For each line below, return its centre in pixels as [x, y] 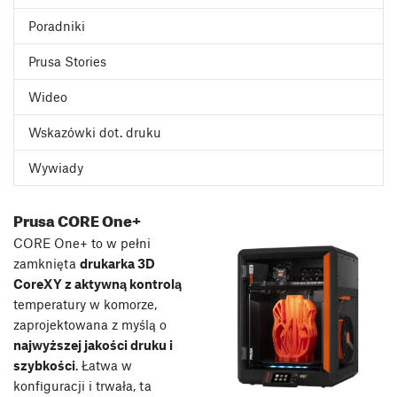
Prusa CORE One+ [77, 219]
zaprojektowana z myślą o [90, 325]
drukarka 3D [117, 264]
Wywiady [56, 168]
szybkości [44, 366]
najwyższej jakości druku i [93, 345]
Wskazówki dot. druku [95, 132]
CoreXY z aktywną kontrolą [97, 284]
